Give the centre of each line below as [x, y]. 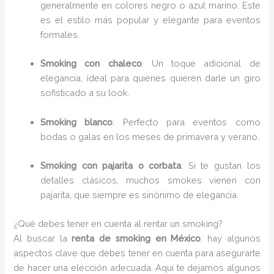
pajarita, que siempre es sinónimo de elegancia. [140, 195]
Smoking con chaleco [91, 64]
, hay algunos [231, 239]
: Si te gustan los [221, 166]
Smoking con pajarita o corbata [111, 166]
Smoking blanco [77, 122]
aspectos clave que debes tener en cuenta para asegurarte [137, 253]
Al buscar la [43, 239]
